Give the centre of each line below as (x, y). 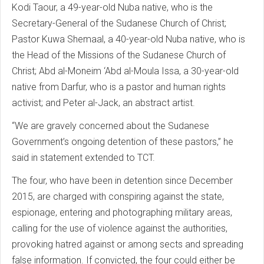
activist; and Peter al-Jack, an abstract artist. (103, 103)
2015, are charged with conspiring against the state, (118, 197)
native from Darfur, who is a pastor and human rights (119, 87)
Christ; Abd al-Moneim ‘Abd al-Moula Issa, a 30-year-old (125, 71)
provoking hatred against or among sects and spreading (128, 244)
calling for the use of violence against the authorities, (120, 228)
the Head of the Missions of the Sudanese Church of (119, 55)
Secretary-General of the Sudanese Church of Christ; (119, 23)
